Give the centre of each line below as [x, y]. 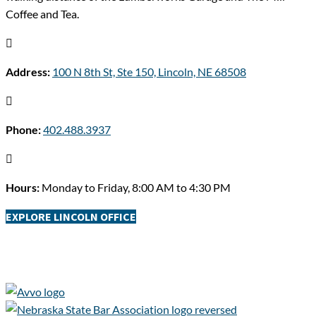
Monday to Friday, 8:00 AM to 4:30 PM [136, 188]
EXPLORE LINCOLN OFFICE [71, 217]
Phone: [24, 130]
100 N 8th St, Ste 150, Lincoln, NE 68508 [149, 72]
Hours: [24, 188]
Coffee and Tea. [42, 14]
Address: [29, 72]
